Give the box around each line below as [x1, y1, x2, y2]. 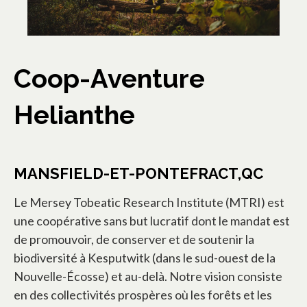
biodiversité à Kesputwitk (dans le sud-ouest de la [14, 250, 275, 266]
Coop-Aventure [14, 63, 205, 95]
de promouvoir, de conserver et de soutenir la [14, 232, 254, 247]
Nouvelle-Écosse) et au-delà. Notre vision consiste [14, 269, 282, 284]
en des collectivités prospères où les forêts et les [14, 287, 272, 303]
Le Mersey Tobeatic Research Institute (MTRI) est [14, 195, 284, 210]
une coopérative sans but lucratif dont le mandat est [14, 213, 290, 229]
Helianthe [14, 99, 135, 131]
